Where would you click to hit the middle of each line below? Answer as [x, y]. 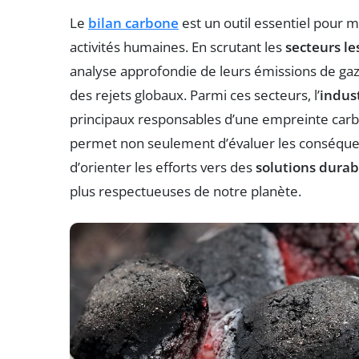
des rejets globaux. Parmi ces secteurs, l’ [195, 95]
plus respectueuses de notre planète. [186, 192]
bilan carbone [133, 23]
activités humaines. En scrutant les [177, 47]
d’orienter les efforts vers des [163, 167]
